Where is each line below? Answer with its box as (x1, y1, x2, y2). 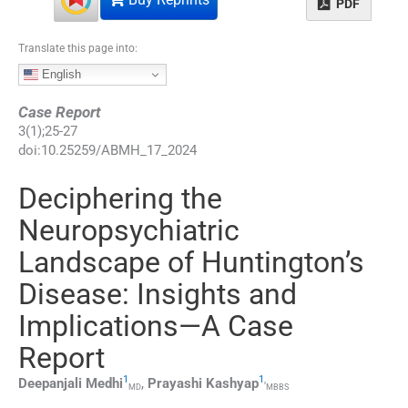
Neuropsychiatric (18, 212, 240, 248)
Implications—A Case (18, 308, 293, 343)
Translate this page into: (18, 41, 138, 55)
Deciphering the (18, 180, 222, 216)
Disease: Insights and (18, 276, 297, 311)
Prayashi (148, 374, 202, 392)
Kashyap (206, 374, 259, 392)
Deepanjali (18, 374, 82, 392)
